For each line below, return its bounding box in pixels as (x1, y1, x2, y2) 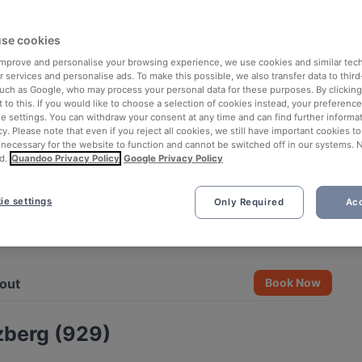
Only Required (213, 196, 284, 208)
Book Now (265, 276, 322, 289)
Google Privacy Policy (124, 153, 223, 164)
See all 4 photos (228, 230, 314, 244)
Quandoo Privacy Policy (11, 153, 120, 164)
